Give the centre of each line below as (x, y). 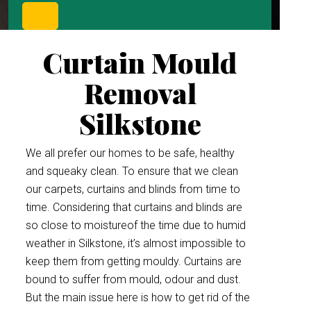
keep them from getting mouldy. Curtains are (134, 261)
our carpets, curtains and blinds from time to (133, 189)
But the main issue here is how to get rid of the (138, 297)
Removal (140, 93)
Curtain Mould (140, 62)
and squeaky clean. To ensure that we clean (132, 171)
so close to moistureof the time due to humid (136, 225)
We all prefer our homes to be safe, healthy (130, 153)
